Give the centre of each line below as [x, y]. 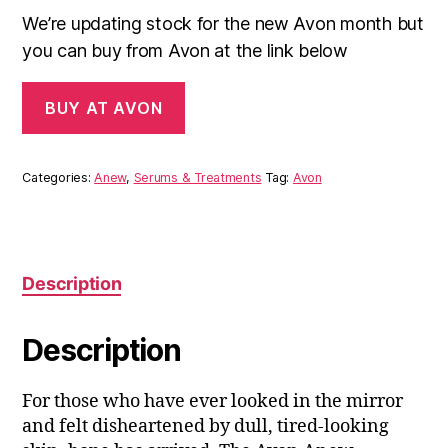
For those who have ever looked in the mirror [213, 401]
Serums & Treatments [197, 177]
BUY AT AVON [104, 107]
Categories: [58, 177]
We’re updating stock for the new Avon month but [223, 24]
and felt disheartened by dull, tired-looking [206, 426]
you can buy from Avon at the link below [185, 51]
